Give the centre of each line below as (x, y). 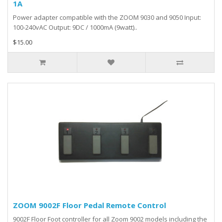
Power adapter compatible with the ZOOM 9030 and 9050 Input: (107, 17)
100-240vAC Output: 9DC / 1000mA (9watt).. (75, 27)
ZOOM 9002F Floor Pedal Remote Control (89, 205)
